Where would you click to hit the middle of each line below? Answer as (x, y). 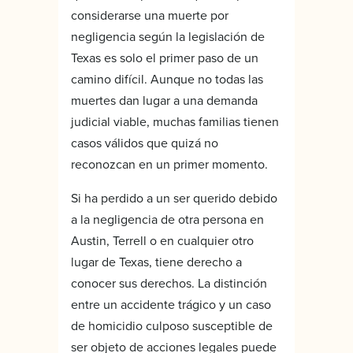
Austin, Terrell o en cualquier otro (162, 240)
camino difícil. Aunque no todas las (167, 78)
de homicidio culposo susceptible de (172, 325)
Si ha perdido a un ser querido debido (174, 197)
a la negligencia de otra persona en (167, 219)
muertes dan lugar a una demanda (164, 100)
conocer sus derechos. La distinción (169, 282)
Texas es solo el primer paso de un (165, 57)
